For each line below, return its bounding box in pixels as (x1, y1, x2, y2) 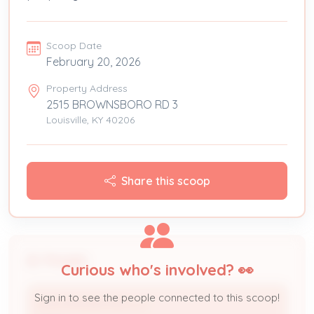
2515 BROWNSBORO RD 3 (46, 97, 178, 111)
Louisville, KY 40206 (46, 113, 135, 126)
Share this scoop (121, 173, 210, 188)
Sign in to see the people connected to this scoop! (34, 290, 280, 304)
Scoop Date (46, 39, 102, 52)
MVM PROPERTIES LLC (38, 296, 150, 311)
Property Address (46, 81, 128, 95)
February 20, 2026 (46, 54, 140, 69)
